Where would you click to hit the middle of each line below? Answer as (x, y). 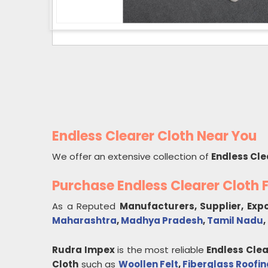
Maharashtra (84, 220)
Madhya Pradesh (162, 220)
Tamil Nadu (235, 220)
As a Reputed (86, 206)
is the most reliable (161, 250)
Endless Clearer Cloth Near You (154, 136)
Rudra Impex (83, 250)
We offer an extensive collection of (132, 156)
